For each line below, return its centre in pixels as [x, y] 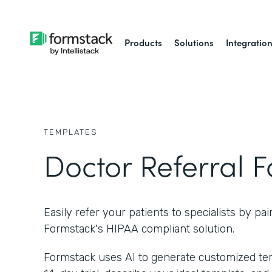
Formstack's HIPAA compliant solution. [139, 229]
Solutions [194, 42]
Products [144, 42]
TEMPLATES [71, 132]
